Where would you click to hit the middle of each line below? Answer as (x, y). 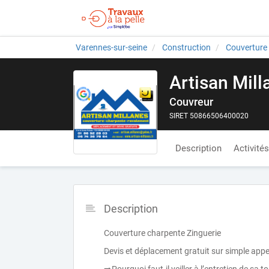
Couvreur (191, 102)
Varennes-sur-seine (111, 47)
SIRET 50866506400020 (209, 116)
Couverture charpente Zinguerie (162, 233)
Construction (186, 47)
